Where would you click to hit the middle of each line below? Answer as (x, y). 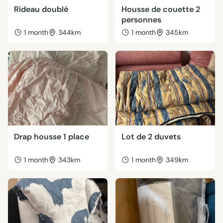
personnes (141, 20)
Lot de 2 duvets (151, 137)
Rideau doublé (41, 9)
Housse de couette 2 (161, 9)
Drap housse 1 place (52, 137)
